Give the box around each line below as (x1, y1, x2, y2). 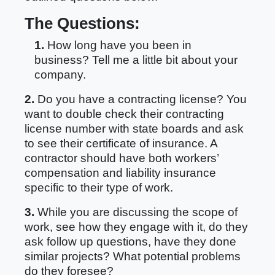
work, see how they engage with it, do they (25, 220, 248, 233)
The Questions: (25, 15, 140, 32)
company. (34, 68, 86, 81)
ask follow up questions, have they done (25, 235, 236, 248)
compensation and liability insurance (25, 166, 216, 179)
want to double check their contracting (25, 107, 224, 120)
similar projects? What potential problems (25, 250, 241, 263)
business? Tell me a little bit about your (34, 53, 238, 66)
